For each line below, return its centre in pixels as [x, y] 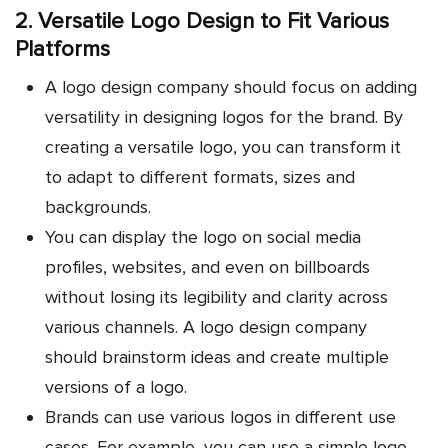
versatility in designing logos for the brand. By [224, 117]
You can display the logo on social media [203, 237]
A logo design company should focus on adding [231, 87]
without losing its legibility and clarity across [216, 297]
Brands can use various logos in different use [220, 417]
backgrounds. [98, 207]
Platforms [62, 50]
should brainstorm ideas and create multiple [217, 357]
